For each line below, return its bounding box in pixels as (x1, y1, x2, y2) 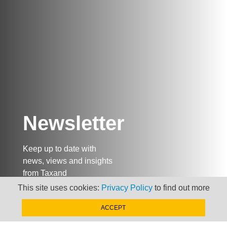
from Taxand (22, 168, 67, 177)
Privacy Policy (101, 183, 153, 192)
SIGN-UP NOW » (37, 206, 97, 215)
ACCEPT (101, 204, 126, 211)
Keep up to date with (22, 144, 96, 153)
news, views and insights (22, 156, 112, 165)
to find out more (152, 183, 210, 192)
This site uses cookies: (17, 183, 101, 192)
